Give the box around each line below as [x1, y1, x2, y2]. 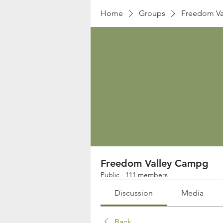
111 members [125, 170, 168, 179]
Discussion [114, 188, 153, 198]
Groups [139, 8, 165, 18]
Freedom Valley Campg [101, 157, 209, 169]
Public [101, 170, 119, 179]
